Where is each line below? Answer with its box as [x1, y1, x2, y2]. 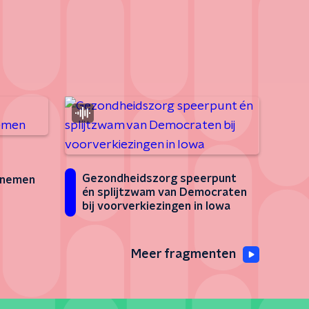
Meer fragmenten [131, 248, 236, 261]
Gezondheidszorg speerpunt [82, 173, 237, 184]
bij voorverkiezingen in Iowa [82, 201, 230, 212]
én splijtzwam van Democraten [82, 187, 247, 198]
